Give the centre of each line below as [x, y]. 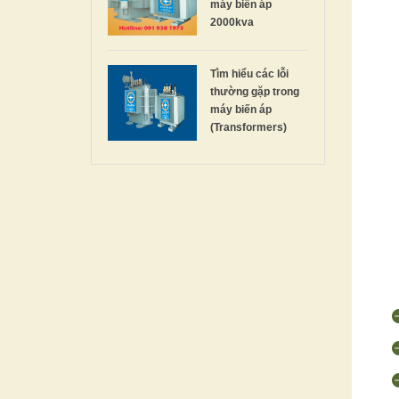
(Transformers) [248, 127]
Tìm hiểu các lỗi [249, 73]
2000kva [232, 22]
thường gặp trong [255, 91]
